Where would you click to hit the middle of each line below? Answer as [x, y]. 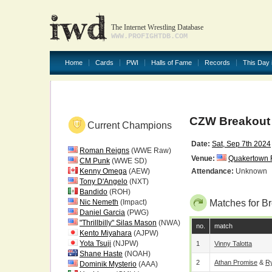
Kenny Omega [103, 171]
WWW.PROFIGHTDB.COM [149, 36]
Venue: [203, 158]
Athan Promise [236, 262]
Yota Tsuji [95, 243]
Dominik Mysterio [108, 264]
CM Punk [95, 161]
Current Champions [130, 125]
